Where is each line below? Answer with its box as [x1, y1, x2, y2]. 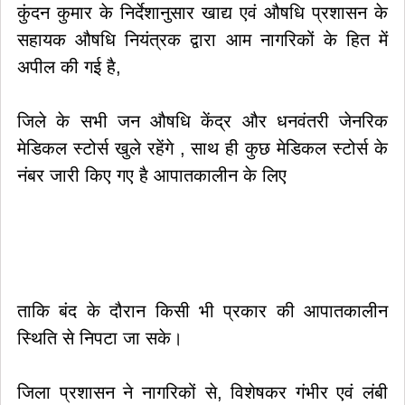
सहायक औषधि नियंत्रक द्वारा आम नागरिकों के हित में [17, 30, 388, 50]
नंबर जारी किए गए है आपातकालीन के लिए [17, 165, 287, 185]
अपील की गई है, [17, 57, 121, 77]
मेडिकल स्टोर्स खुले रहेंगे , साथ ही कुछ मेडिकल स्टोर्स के [17, 138, 388, 158]
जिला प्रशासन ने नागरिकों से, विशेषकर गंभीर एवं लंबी [17, 382, 388, 402]
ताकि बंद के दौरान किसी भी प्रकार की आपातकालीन [17, 301, 388, 321]
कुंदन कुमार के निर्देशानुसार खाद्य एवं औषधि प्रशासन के [17, 3, 388, 23]
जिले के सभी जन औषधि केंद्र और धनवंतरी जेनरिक [17, 111, 388, 131]
